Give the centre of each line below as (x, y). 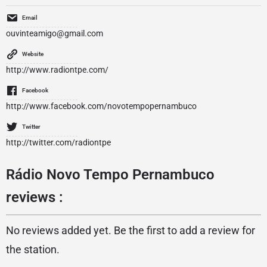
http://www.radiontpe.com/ (57, 70)
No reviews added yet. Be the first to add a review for (131, 230)
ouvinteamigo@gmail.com (55, 33)
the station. (33, 249)
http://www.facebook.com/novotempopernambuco (101, 106)
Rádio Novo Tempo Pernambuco (110, 175)
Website (33, 54)
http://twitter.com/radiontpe (58, 142)
